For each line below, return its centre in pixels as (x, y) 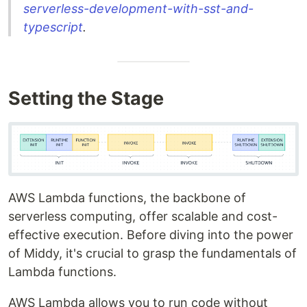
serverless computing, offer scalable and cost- (143, 217)
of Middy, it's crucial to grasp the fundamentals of (152, 254)
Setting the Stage (86, 98)
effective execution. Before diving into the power (151, 235)
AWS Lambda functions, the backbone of (127, 198)
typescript (53, 27)
